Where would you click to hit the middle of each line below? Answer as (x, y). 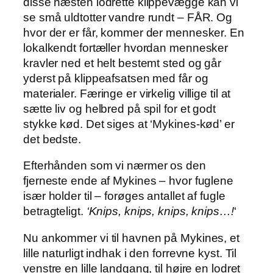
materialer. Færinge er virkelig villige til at (127, 93)
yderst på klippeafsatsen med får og (116, 78)
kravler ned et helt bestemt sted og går (122, 63)
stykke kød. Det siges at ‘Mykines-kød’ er (129, 124)
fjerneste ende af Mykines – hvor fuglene (128, 181)
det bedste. (52, 139)
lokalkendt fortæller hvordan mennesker (126, 48)
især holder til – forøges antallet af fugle (124, 196)
